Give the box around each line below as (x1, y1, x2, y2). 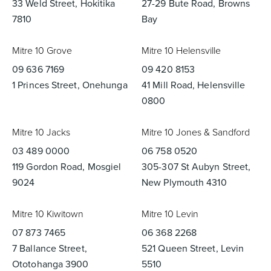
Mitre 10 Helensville (142, 44, 221, 57)
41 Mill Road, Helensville (142, 78, 246, 92)
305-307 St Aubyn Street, (142, 160, 251, 174)
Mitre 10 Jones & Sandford (142, 125, 250, 139)
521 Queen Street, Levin (142, 241, 244, 255)
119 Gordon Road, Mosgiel (12, 160, 122, 174)
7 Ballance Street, (12, 241, 87, 255)
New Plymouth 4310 (142, 175, 227, 189)
